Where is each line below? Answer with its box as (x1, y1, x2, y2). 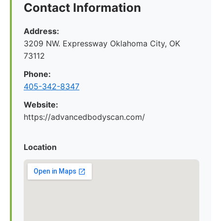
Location (24, 142, 57, 152)
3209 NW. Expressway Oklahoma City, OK (24, 38, 180, 48)
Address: (24, 26, 59, 36)
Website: (24, 100, 58, 110)
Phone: (24, 69, 51, 79)
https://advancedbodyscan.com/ (24, 112, 145, 122)
